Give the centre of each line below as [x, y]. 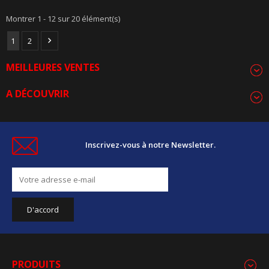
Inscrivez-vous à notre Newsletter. [150, 145]
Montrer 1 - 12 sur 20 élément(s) [63, 18]
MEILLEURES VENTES [53, 67]
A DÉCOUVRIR [38, 94]
